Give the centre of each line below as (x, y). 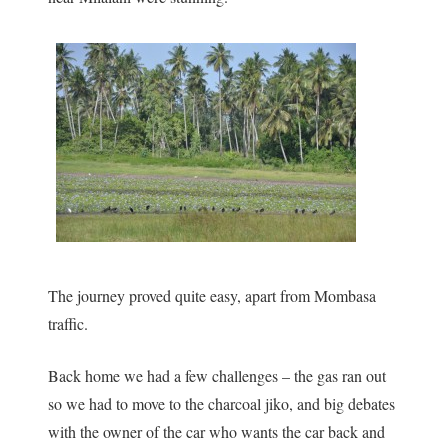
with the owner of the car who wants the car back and (217, 431)
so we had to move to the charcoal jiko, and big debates (222, 403)
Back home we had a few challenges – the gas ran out (217, 375)
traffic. (68, 323)
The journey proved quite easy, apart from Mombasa (212, 295)
